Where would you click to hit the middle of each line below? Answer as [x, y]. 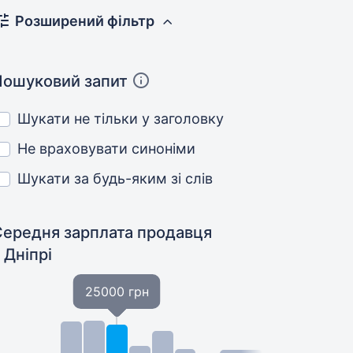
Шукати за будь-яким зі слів [115, 178]
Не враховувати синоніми [107, 149]
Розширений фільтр [85, 21]
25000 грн [117, 292]
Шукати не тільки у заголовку [121, 119]
